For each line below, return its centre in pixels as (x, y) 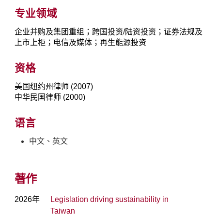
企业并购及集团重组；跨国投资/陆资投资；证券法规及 (108, 32)
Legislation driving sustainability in (109, 200)
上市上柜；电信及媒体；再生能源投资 (80, 43)
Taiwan (63, 211)
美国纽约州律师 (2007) (54, 87)
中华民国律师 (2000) (50, 97)
